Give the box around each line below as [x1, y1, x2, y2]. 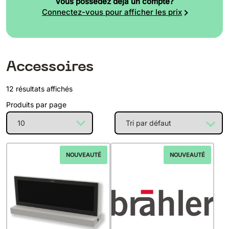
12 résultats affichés [6, 84, 73, 93]
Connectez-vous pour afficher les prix [42, 7, 182, 17]
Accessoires [6, 57, 94, 76]
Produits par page [6, 100, 66, 109]
